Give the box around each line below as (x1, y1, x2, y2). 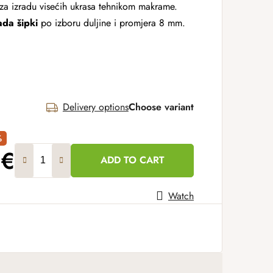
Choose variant (129, 100, 194, 114)
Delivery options (62, 100, 129, 114)
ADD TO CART (100, 153, 165, 167)
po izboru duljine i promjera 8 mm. (38, 16, 185, 30)
